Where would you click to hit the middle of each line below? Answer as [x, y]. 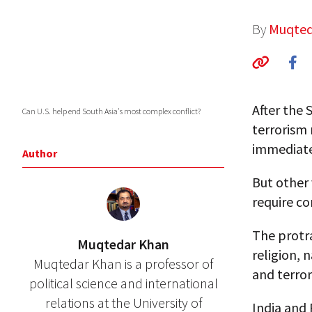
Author [40, 153]
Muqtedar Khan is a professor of [123, 264]
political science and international [123, 283]
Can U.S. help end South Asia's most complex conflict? [111, 111]
